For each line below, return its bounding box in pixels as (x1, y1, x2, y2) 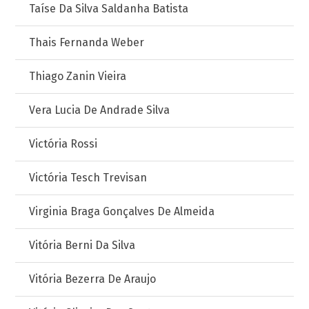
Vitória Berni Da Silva (29, 239, 136, 252)
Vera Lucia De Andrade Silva (29, 103, 170, 117)
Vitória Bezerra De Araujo (29, 272, 157, 286)
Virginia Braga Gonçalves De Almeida (29, 205, 215, 218)
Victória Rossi (29, 137, 98, 150)
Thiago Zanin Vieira (29, 70, 127, 83)
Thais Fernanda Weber (29, 36, 145, 49)
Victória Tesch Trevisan (29, 171, 148, 184)
